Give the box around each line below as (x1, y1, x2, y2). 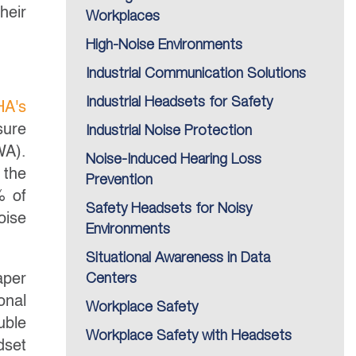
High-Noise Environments (86, 39, 242, 52)
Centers (86, 273, 137, 285)
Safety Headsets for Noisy (86, 203, 252, 215)
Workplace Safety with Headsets (86, 330, 292, 342)
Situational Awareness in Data (86, 252, 270, 265)
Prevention (86, 174, 153, 187)
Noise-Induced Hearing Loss (86, 153, 261, 166)
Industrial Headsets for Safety (86, 96, 273, 109)
